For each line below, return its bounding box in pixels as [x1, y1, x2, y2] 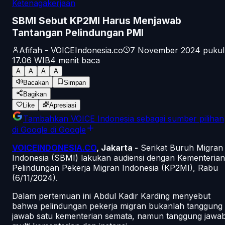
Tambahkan [23, 113, 71, 124]
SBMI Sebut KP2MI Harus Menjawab [12, 14, 181, 27]
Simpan [64, 78, 86, 86]
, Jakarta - [96, 142, 138, 153]
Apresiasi [49, 101, 76, 109]
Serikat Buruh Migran [138, 142, 223, 153]
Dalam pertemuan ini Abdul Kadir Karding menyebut [12, 190, 210, 201]
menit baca [56, 55, 100, 65]
